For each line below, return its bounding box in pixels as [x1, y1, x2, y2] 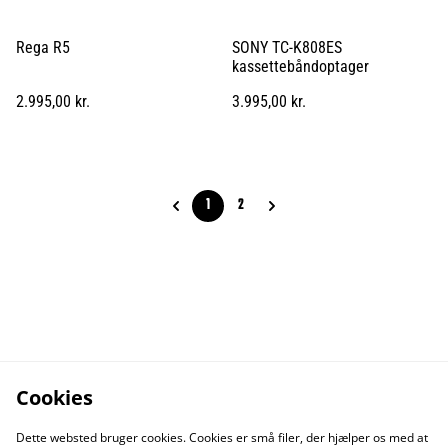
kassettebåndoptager [232, 56, 369, 76]
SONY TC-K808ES [232, 37, 342, 57]
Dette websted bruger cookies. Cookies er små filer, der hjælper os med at [16, 429, 428, 446]
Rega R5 [16, 37, 70, 57]
